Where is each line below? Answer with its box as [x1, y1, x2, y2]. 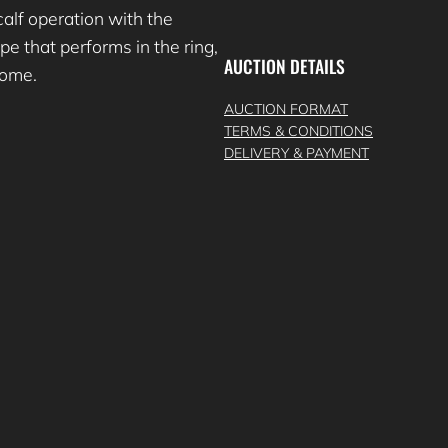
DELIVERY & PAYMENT [224, 144, 369, 163]
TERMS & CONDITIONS [224, 122, 373, 141]
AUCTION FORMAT [224, 100, 348, 119]
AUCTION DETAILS [224, 52, 345, 79]
